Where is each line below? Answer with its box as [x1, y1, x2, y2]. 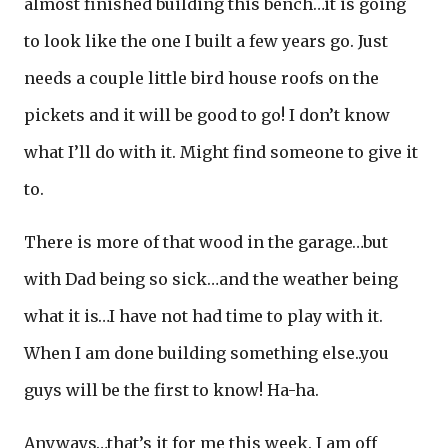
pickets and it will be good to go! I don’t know [24, 105, 390, 125]
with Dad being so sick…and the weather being [24, 269, 398, 289]
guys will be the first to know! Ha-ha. [24, 380, 319, 400]
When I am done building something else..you [24, 343, 389, 363]
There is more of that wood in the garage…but [24, 232, 388, 252]
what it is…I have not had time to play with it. [24, 306, 383, 326]
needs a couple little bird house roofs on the [24, 68, 379, 88]
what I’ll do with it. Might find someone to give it [24, 142, 418, 162]
